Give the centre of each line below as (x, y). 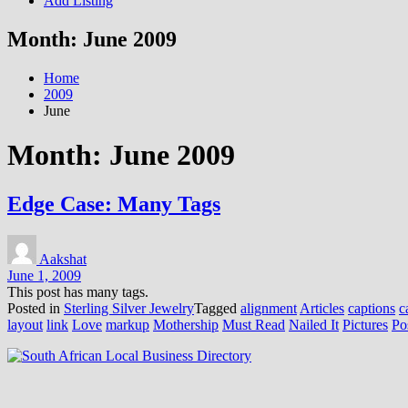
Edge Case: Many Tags (114, 204)
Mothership (186, 324)
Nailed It (314, 324)
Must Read (254, 324)
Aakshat (63, 259)
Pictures (365, 324)
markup (127, 324)
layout (25, 324)
